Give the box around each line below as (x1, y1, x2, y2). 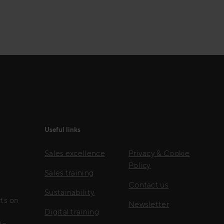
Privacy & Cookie (128, 148, 190, 158)
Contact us (128, 180, 168, 190)
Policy (128, 160, 151, 170)
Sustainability (44, 187, 95, 197)
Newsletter (128, 199, 169, 209)
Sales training (44, 168, 94, 178)
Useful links (44, 125, 80, 133)
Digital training (44, 207, 99, 217)
